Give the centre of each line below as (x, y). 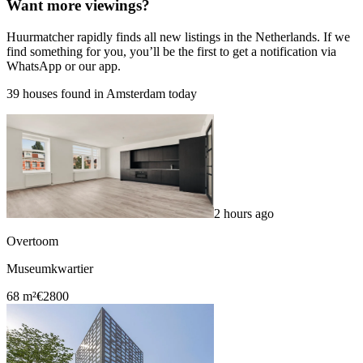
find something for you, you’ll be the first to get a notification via (171, 52)
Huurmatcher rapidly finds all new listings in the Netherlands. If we (178, 37)
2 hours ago (244, 214)
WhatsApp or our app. (64, 66)
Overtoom (32, 241)
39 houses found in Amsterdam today (102, 94)
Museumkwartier (50, 269)
